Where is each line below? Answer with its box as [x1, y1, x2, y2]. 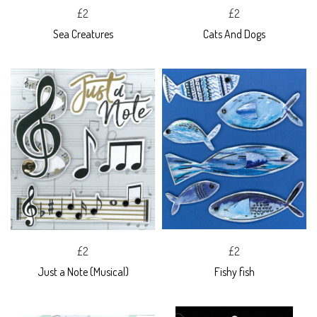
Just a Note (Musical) [37, 264, 129, 279]
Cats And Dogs [203, 26, 265, 41]
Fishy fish [214, 264, 255, 279]
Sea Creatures [52, 26, 113, 41]
